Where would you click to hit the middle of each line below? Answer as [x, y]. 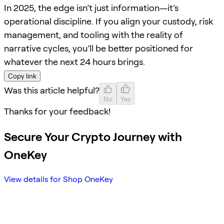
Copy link [22, 76]
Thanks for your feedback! [57, 111]
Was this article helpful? [52, 90]
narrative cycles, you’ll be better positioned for [98, 48]
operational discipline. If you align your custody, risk [108, 21]
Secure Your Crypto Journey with [93, 136]
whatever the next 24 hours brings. [74, 61]
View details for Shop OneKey [58, 179]
